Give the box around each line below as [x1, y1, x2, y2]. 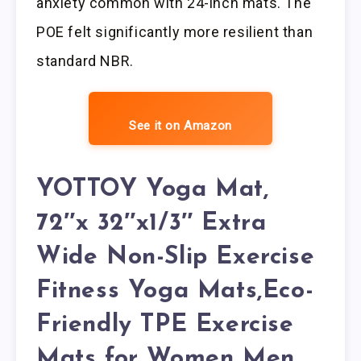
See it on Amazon [129, 118, 232, 134]
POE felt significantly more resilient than [36, 23, 313, 41]
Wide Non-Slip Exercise [36, 244, 315, 270]
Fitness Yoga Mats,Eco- [36, 278, 314, 304]
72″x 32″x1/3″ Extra [36, 210, 267, 236]
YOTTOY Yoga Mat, [36, 176, 269, 202]
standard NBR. [36, 52, 134, 70]
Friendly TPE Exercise [36, 312, 294, 338]
